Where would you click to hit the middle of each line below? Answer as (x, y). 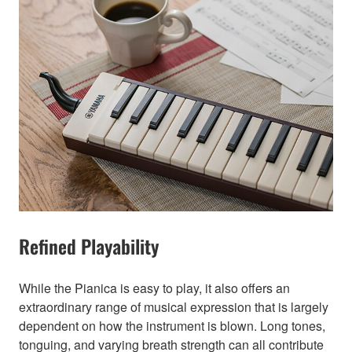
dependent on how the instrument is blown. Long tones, (172, 326)
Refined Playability (89, 246)
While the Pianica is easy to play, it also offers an (154, 288)
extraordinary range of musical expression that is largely (174, 307)
